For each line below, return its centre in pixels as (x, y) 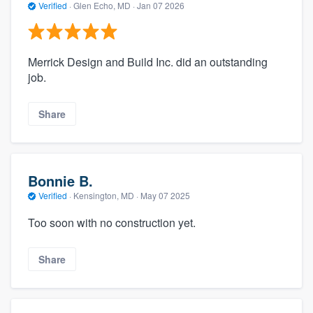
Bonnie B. (60, 181)
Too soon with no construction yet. (112, 222)
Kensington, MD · (106, 196)
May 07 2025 (165, 196)
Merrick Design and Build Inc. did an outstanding (148, 61)
